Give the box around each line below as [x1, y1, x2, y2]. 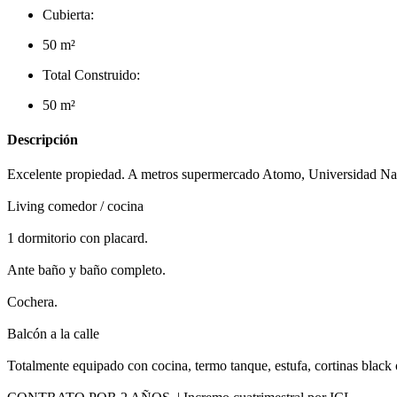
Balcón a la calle [7, 326, 99, 342]
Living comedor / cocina [7, 198, 144, 214]
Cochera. [7, 294, 58, 310]
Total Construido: [43, 66, 140, 82]
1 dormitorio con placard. [7, 230, 148, 246]
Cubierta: [43, 6, 94, 22]
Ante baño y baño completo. [7, 262, 166, 278]
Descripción [7, 132, 78, 148]
